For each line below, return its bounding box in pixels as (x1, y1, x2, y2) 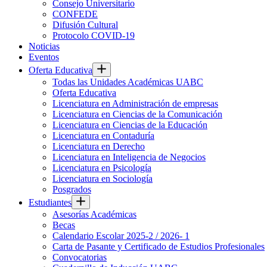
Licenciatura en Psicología (52, 163, 151, 173)
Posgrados (52, 184, 91, 194)
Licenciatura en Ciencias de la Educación (52, 120, 207, 130)
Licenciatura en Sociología (52, 173, 153, 184)
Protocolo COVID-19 (52, 30, 135, 41)
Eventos (29, 52, 59, 62)
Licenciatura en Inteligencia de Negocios (52, 152, 206, 162)
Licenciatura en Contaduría (52, 131, 154, 141)
